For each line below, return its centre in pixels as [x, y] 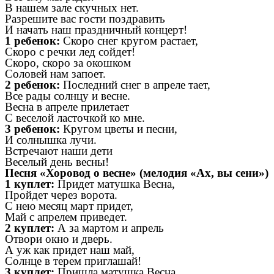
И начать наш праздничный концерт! [96, 30]
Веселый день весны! [57, 162]
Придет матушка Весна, [116, 184]
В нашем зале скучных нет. [72, 8]
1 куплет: [31, 184]
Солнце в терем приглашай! [73, 261]
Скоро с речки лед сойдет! [70, 52]
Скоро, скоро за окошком [68, 63]
